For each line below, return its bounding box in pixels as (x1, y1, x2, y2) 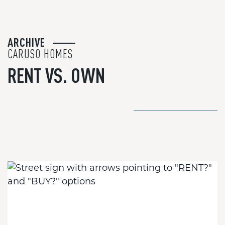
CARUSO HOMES (8, 47, 73, 61)
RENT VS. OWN (8, 64, 105, 87)
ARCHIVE (8, 35, 45, 50)
